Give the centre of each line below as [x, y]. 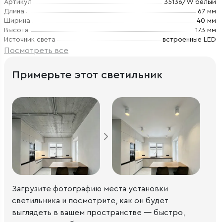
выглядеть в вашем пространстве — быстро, [98, 212]
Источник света [30, 40]
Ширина [17, 21]
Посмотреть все [36, 51]
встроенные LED [189, 40]
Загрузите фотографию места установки [90, 189]
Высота [16, 30]
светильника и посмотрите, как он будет [90, 200]
